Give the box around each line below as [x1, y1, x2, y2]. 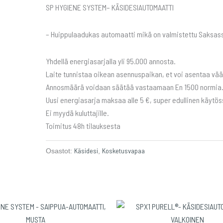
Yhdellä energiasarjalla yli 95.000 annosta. [46, 56, 176, 66]
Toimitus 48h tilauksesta [46, 120, 120, 130]
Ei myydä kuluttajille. [46, 108, 109, 117]
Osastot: [46, 147, 74, 155]
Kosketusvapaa [102, 146, 145, 155]
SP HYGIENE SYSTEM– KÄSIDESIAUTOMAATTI [46, 2, 174, 12]
